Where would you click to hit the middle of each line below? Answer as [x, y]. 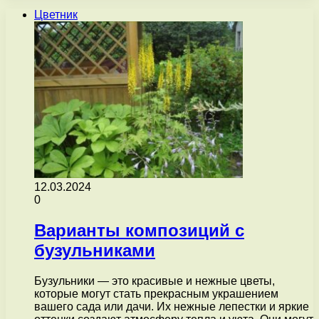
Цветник [56, 14]
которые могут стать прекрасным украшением [156, 293]
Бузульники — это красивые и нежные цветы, [155, 281]
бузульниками [95, 250]
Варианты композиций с [139, 230]
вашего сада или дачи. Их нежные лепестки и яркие [172, 306]
